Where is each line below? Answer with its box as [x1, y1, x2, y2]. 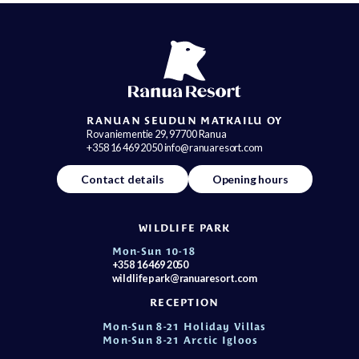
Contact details [81, 171, 164, 186]
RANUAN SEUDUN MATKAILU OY [87, 114, 283, 127]
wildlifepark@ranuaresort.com [111, 272, 258, 285]
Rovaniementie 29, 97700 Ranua [87, 127, 227, 140]
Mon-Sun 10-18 [111, 245, 196, 258]
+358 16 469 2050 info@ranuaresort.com [87, 140, 263, 154]
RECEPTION [150, 296, 220, 309]
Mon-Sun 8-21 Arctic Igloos [103, 333, 259, 346]
